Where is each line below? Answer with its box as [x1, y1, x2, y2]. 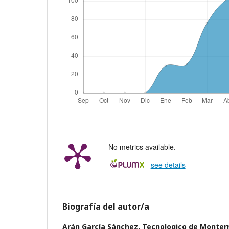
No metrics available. [108, 141, 176, 152]
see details [150, 159, 186, 170]
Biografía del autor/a [62, 200, 149, 212]
